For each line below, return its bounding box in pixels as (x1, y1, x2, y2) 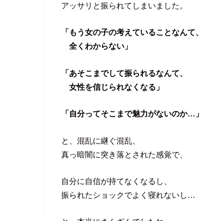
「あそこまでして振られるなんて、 (61, 68, 187, 77)
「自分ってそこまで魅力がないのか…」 (61, 109, 203, 118)
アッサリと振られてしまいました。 (61, 1, 187, 10)
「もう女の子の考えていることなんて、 (61, 28, 203, 37)
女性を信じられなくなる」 (61, 82, 164, 91)
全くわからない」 (61, 41, 132, 51)
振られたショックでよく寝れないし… (61, 190, 195, 199)
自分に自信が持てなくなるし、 (61, 176, 172, 185)
